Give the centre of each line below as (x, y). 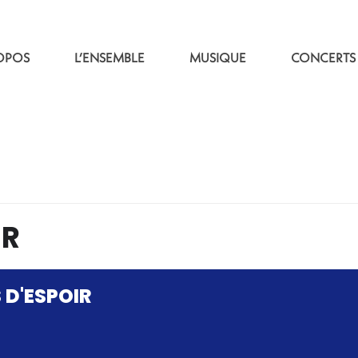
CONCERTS (324, 58)
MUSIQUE (218, 58)
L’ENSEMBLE (110, 58)
